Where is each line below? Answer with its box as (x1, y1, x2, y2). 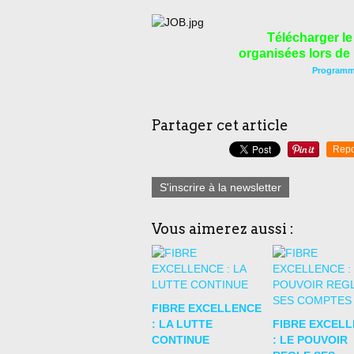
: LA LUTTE (152, 318, 213, 330)
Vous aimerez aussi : (152, 220, 294, 237)
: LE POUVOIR (272, 333, 348, 346)
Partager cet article (152, 117, 288, 134)
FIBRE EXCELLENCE (152, 302, 262, 314)
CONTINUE (152, 333, 209, 346)
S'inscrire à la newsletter (160, 181, 281, 194)
